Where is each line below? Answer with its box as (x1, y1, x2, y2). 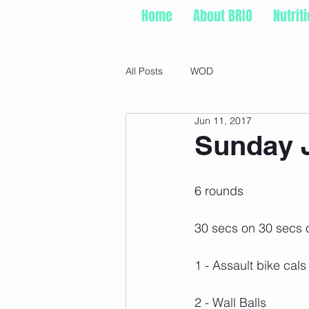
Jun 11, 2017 (195, 114, 252, 127)
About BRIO (193, 6, 252, 26)
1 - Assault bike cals (195, 257, 306, 273)
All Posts (126, 65, 163, 78)
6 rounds (195, 182, 243, 199)
